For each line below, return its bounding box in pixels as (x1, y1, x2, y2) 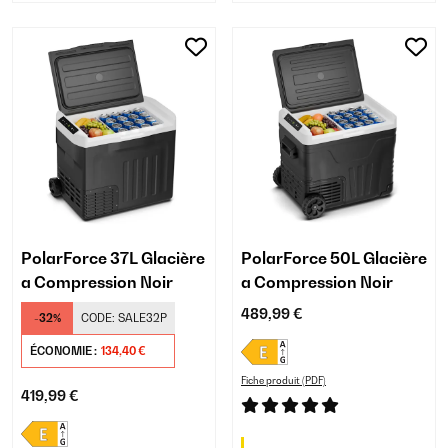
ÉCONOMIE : (30, 344, 99, 359)
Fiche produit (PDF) (241, 375, 326, 387)
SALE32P (118, 311, 167, 326)
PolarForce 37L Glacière (21, 248, 205, 269)
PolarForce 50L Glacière (241, 248, 427, 269)
